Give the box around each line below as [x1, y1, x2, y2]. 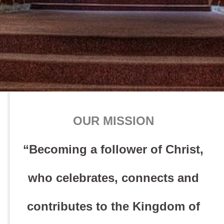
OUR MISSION [72, 114, 154, 127]
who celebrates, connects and [27, 171, 199, 184]
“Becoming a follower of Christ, [23, 142, 203, 156]
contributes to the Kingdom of [26, 199, 200, 213]
